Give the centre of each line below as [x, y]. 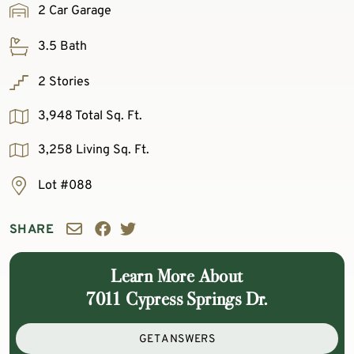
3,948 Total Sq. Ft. [88, 117]
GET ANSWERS [177, 340]
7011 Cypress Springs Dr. [177, 299]
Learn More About [177, 276]
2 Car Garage [73, 11]
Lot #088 [64, 186]
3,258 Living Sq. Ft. [92, 151]
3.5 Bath [61, 47]
